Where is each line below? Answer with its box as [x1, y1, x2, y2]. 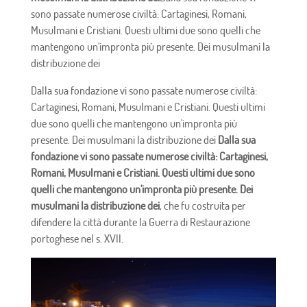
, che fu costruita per [159, 198, 246, 212]
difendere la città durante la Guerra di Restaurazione [30, 214, 250, 229]
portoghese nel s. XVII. [30, 231, 123, 245]
